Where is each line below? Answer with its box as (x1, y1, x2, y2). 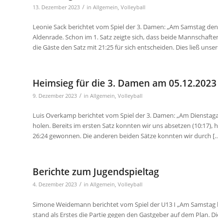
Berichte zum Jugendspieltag (33, 165, 159, 179)
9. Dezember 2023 (33, 92, 77, 100)
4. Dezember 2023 (33, 181, 77, 188)
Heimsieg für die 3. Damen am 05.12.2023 (33, 77, 217, 90)
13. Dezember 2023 (33, 4, 80, 11)
